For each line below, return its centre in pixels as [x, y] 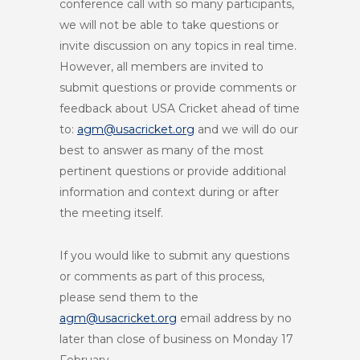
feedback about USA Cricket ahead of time [180, 108]
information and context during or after [169, 192]
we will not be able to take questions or [169, 25]
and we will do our [246, 129]
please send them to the [129, 297]
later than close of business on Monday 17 [176, 339]
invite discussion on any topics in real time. [178, 46]
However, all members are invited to [162, 67]
